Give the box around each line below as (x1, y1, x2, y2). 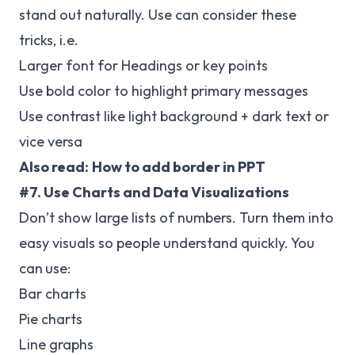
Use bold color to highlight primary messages (19, 82, 308, 100)
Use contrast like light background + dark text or (19, 107, 329, 125)
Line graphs (19, 335, 94, 353)
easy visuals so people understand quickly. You (19, 234, 315, 252)
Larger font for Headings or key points (19, 56, 268, 74)
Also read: (19, 158, 89, 176)
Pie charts (19, 310, 82, 328)
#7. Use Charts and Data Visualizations (19, 183, 289, 201)
